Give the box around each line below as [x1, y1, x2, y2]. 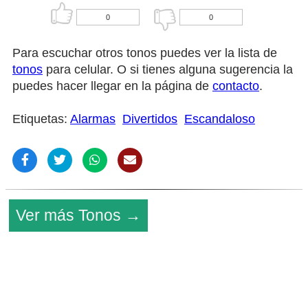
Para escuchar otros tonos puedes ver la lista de [12, 45, 277, 60]
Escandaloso [184, 111, 255, 126]
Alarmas [70, 111, 115, 126]
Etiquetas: [12, 111, 70, 126]
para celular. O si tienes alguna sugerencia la [43, 62, 293, 76]
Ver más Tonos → [16, 206, 141, 224]
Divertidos [122, 111, 177, 126]
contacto [212, 78, 259, 93]
